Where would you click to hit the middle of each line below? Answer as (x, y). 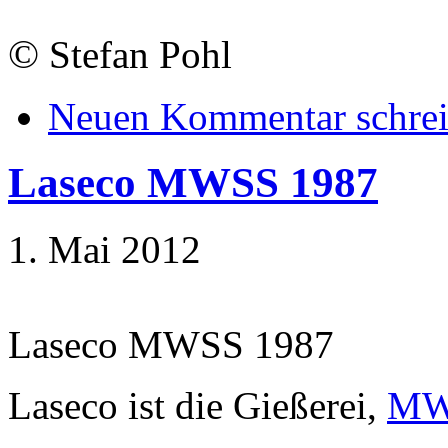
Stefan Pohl (135, 54)
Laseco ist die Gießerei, (197, 406)
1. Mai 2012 (104, 250)
